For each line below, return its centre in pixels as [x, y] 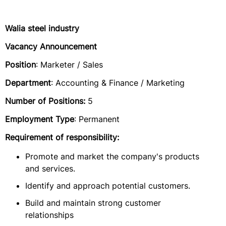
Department [28, 83]
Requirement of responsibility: [62, 137]
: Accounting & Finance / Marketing [118, 83]
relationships [49, 215]
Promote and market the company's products [112, 156]
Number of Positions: [45, 101]
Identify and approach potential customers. [108, 186]
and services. [50, 168]
